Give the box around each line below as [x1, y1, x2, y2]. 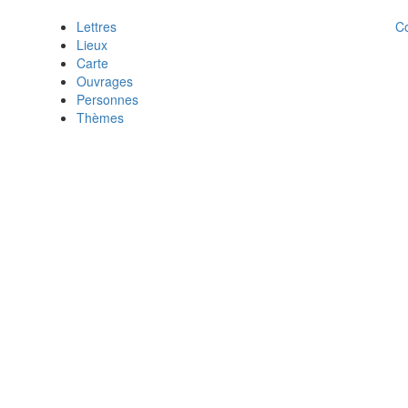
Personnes [76, 90, 138, 109]
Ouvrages [76, 72, 133, 91]
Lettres [76, 17, 117, 36]
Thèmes [76, 108, 124, 127]
